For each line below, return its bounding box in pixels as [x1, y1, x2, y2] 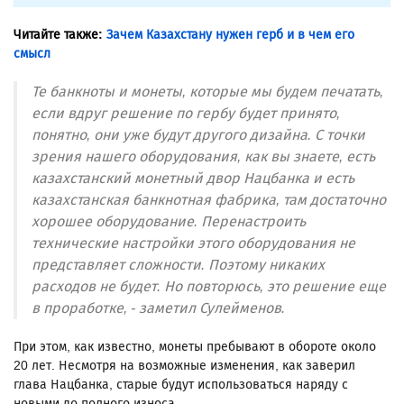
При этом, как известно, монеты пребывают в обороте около [14, 338, 376, 354]
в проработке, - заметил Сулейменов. [32, 298, 285, 317]
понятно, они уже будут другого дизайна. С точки [32, 125, 365, 143]
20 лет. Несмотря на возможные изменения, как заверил [14, 357, 355, 373]
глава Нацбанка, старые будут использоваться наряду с [14, 376, 348, 392]
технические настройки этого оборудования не [32, 234, 355, 252]
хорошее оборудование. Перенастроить [32, 212, 306, 230]
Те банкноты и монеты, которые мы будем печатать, [32, 82, 383, 100]
